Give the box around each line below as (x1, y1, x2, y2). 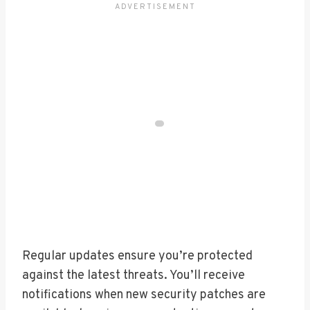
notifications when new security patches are (22, 286, 266, 303)
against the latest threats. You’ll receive (22, 267, 245, 284)
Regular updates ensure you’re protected (22, 248, 253, 264)
